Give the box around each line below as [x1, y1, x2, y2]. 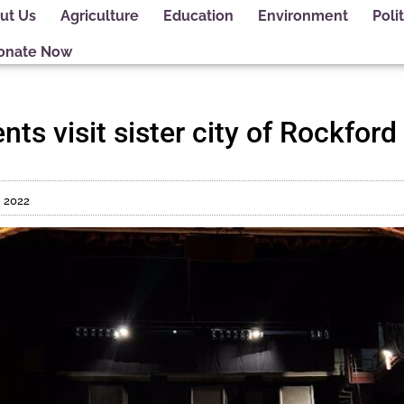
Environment [257, 6, 348, 24]
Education [162, 6, 234, 24]
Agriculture [60, 6, 139, 24]
